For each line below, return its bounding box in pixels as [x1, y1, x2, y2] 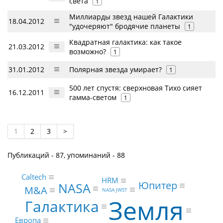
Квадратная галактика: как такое [69, 37, 182, 47]
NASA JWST [102, 186, 127, 194]
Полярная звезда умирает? [69, 65, 162, 74]
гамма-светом [69, 93, 116, 102]
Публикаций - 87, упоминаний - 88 [7, 150, 125, 160]
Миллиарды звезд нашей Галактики [69, 12, 193, 21]
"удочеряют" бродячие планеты [69, 21, 180, 31]
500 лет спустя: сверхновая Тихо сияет [69, 83, 202, 93]
